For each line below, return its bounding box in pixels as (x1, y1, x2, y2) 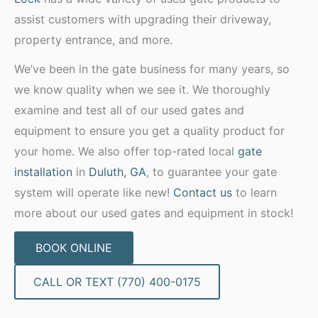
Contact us (173, 185, 232, 199)
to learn (232, 185, 277, 199)
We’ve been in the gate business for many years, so (14, 61, 290, 76)
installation (14, 164, 72, 179)
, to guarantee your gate (146, 164, 277, 179)
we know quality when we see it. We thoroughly (14, 82, 270, 97)
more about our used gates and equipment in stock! (14, 205, 293, 220)
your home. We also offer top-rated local (14, 143, 238, 158)
